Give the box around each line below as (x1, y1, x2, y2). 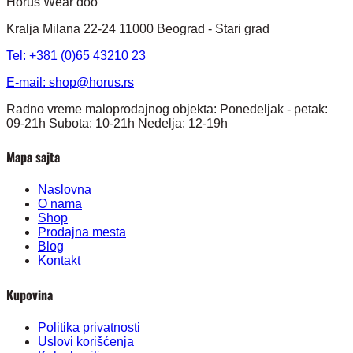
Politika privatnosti (38, 320, 140, 334)
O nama (38, 197, 82, 211)
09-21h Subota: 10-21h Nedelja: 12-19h (6, 116, 228, 130)
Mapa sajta (6, 147, 60, 167)
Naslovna (38, 183, 91, 197)
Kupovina (6, 284, 53, 304)
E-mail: (6, 75, 49, 89)
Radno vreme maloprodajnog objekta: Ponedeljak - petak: (6, 102, 328, 116)
